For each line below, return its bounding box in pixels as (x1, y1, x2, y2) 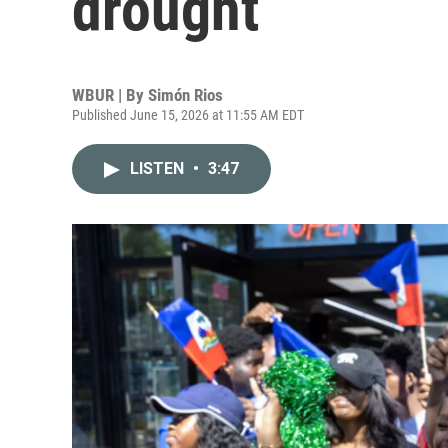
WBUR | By (72, 85, 148, 105)
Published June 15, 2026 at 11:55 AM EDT (72, 107, 304, 123)
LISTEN (130, 159, 188, 178)
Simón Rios (148, 85, 223, 105)
